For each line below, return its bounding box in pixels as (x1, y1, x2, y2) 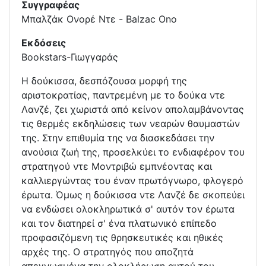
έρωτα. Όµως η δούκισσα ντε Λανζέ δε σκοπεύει (21, 189, 245, 201)
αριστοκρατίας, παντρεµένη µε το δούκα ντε (21, 89, 225, 102)
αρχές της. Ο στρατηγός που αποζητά (21, 246, 194, 258)
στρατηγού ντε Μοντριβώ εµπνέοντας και (21, 160, 212, 173)
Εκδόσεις (21, 37, 66, 49)
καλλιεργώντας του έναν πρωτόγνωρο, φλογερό (21, 175, 243, 187)
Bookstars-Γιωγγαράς (21, 51, 118, 64)
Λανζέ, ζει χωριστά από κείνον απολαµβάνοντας (21, 103, 244, 116)
